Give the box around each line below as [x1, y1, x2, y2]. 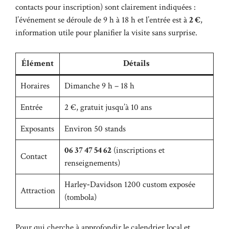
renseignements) [64, 157, 120, 169]
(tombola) [64, 191, 97, 203]
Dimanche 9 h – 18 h [64, 80, 134, 91]
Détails [123, 57, 150, 69]
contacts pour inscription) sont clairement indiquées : [15, 2, 196, 13]
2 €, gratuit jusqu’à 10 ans [64, 101, 152, 113]
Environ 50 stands [64, 123, 126, 134]
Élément [21, 57, 54, 69]
